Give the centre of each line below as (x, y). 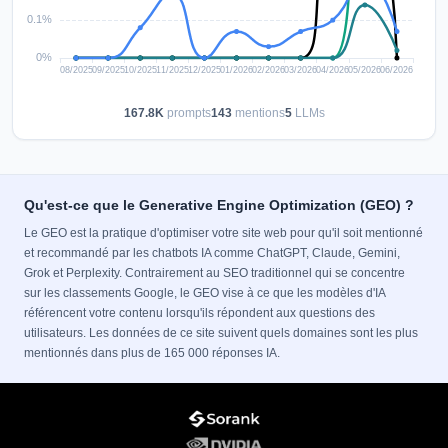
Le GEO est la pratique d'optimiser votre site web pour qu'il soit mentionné (223, 233)
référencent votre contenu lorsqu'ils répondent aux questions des (199, 313)
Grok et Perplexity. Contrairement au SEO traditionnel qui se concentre (214, 273)
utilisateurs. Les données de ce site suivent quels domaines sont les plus (221, 333)
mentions (258, 113)
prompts (187, 113)
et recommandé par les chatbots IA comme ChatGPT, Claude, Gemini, (212, 253)
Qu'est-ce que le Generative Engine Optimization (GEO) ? (219, 205)
